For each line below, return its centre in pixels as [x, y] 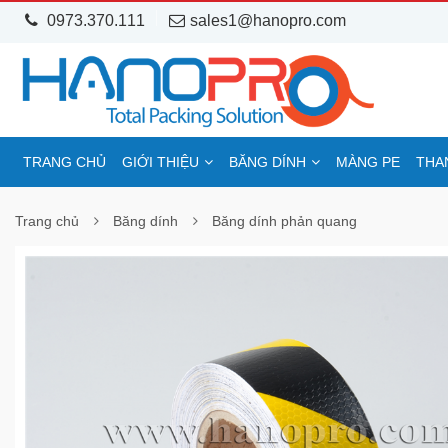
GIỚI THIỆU [160, 162]
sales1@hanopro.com [268, 20]
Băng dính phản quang [284, 221]
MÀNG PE [368, 162]
